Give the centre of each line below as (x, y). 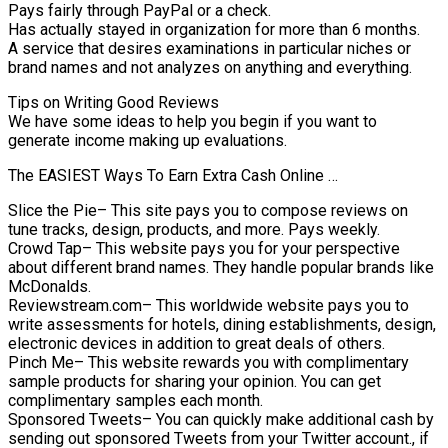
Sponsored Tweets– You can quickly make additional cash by (221, 420)
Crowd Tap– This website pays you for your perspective (204, 249)
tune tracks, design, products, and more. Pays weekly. (194, 230)
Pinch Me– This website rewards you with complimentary (208, 363)
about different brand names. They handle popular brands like (221, 268)
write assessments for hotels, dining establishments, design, (222, 325)
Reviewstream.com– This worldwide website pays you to (208, 306)
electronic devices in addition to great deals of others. (196, 344)
